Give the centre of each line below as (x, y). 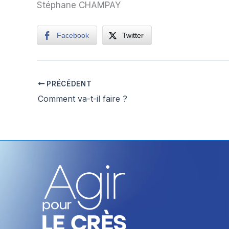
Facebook (73, 35)
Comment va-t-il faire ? (83, 98)
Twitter (133, 35)
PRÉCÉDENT (68, 84)
